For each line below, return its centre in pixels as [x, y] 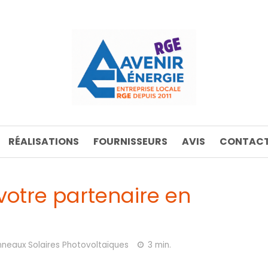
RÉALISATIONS [43, 141]
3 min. [159, 245]
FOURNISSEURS [130, 141]
